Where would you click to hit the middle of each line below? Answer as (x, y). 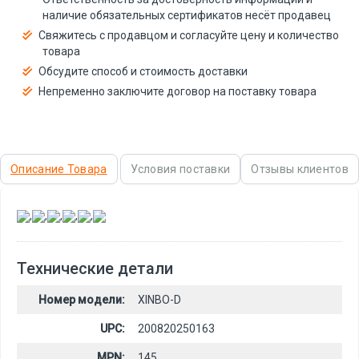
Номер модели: (82, 299)
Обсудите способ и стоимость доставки (143, 71)
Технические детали (95, 268)
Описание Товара (59, 169)
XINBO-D (159, 299)
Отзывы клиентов (300, 169)
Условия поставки (180, 169)
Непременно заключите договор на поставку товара (177, 91)
